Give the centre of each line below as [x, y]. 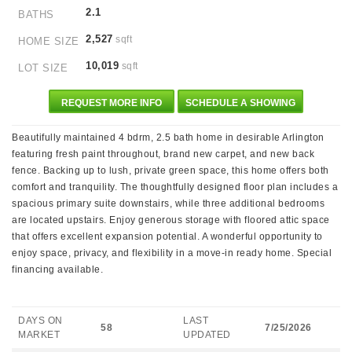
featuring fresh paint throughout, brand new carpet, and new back [163, 154]
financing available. [57, 269]
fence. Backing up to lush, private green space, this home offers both [170, 170]
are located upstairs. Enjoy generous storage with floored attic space [171, 220]
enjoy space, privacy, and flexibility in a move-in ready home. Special [172, 253]
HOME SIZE [49, 41]
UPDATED [207, 335]
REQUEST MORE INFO [112, 103]
